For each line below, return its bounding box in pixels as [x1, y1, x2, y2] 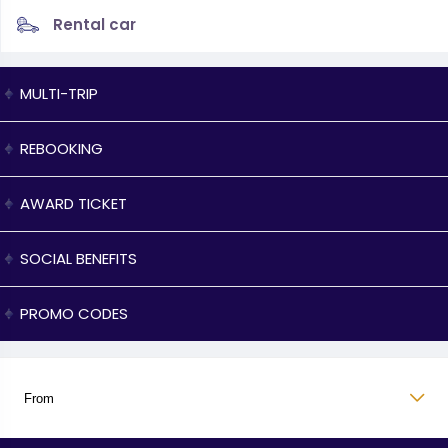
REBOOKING [20, 138, 103, 160]
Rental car [53, 14, 136, 36]
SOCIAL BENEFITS [20, 248, 137, 270]
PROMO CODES [20, 303, 128, 325]
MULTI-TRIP [20, 83, 98, 105]
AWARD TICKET [20, 193, 127, 215]
